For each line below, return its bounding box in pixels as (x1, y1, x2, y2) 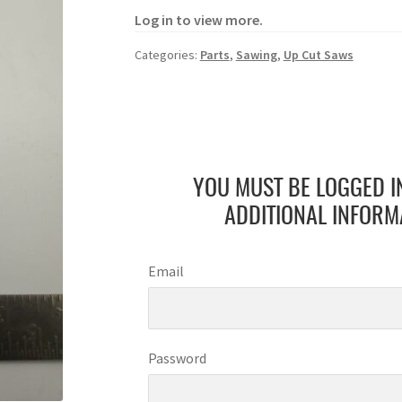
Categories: (134, 47, 200, 63)
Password (147, 349, 206, 368)
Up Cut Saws (283, 47, 354, 63)
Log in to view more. (134, 11, 263, 29)
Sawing (235, 47, 277, 63)
